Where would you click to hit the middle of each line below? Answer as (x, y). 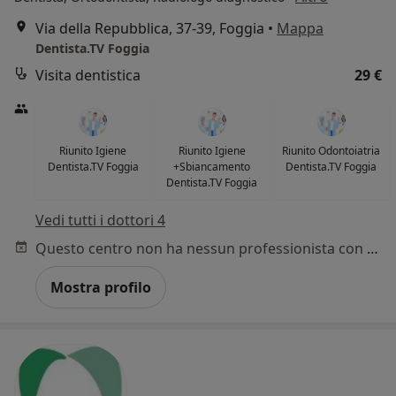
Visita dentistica (88, 76)
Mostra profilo (101, 288)
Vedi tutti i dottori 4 (100, 221)
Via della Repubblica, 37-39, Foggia (150, 29)
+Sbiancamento (212, 167)
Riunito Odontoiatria (331, 151)
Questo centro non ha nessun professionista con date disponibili (373, 249)
